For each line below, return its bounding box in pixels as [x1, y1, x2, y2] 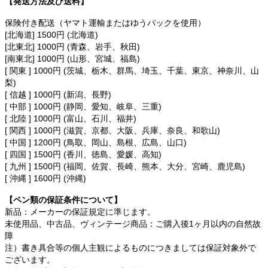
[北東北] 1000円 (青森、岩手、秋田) [5, 42, 140, 52]
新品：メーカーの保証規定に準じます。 [5, 207, 156, 217]
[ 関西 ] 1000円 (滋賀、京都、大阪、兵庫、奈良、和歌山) [5, 126, 220, 136]
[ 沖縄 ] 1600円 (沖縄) [5, 173, 86, 184]
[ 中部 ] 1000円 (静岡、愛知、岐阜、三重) [5, 102, 162, 112]
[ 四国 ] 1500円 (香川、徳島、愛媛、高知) [5, 150, 162, 160]
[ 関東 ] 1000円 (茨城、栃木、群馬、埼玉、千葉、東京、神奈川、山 [5, 66, 259, 76]
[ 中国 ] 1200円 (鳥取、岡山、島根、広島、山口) [5, 138, 187, 148]
